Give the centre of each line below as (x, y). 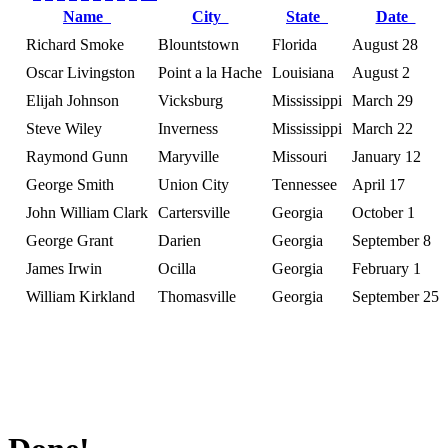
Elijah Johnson (72, 100)
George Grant (69, 240)
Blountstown (198, 44)
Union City (193, 184)
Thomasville (197, 296)
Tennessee (304, 184)
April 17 (378, 184)
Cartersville (194, 212)
